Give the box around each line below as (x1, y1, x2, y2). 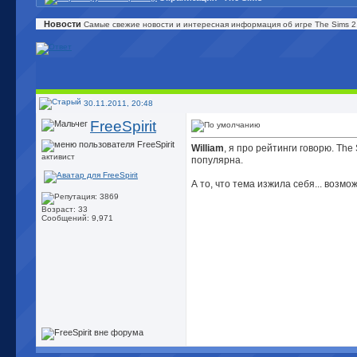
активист (41, 152, 75, 162)
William (191, 143, 224, 154)
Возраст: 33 (41, 205, 88, 214)
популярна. (191, 155, 243, 166)
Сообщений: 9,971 (41, 214, 113, 223)
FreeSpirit (90, 118, 156, 135)
